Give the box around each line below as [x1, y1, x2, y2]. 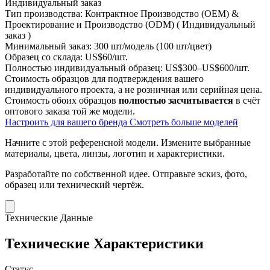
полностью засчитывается [119, 95, 233, 105]
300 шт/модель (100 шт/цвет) [94, 40, 212, 51]
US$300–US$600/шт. [165, 62, 250, 73]
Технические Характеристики [5, 235, 204, 251]
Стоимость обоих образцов [5, 95, 119, 105]
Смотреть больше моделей [130, 116, 238, 127]
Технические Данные [5, 212, 93, 223]
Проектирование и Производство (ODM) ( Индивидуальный [5, 19, 256, 30]
